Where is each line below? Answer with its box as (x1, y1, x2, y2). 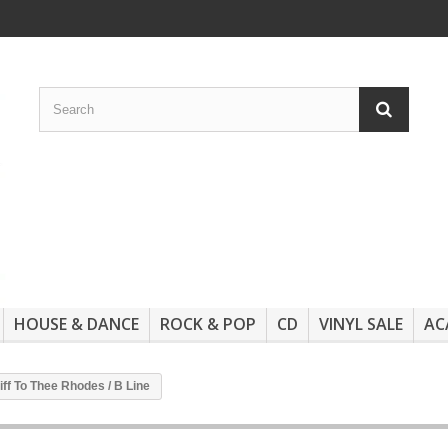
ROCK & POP (160, 313, 256, 336)
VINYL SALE (319, 313, 403, 336)
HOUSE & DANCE (14, 313, 139, 336)
